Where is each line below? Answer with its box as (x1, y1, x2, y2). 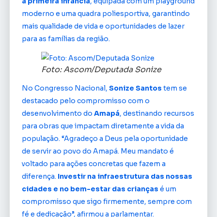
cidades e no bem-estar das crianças (22, 185, 158, 194)
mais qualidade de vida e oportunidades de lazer (22, 21, 185, 31)
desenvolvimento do (22, 109, 94, 118)
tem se (162, 84, 187, 93)
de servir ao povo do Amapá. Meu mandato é (22, 147, 174, 156)
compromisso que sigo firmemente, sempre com (22, 197, 192, 206)
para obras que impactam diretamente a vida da (22, 122, 184, 131)
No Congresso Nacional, (22, 84, 109, 93)
